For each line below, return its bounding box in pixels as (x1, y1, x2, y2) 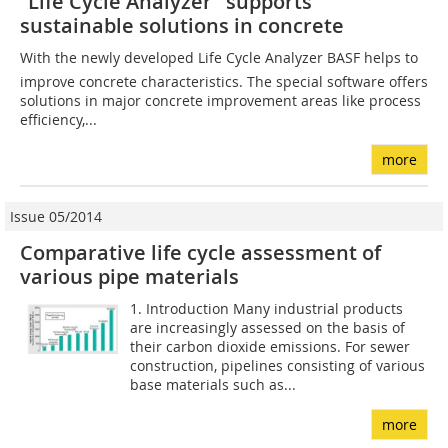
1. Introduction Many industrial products (130, 299, 404, 319)
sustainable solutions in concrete (20, 12, 344, 40)
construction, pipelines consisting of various (130, 356, 426, 376)
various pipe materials (20, 263, 239, 291)
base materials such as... (130, 375, 297, 395)
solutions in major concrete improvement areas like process (20, 91, 421, 111)
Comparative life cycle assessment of (20, 239, 381, 267)
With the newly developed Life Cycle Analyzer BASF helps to (20, 48, 418, 68)
